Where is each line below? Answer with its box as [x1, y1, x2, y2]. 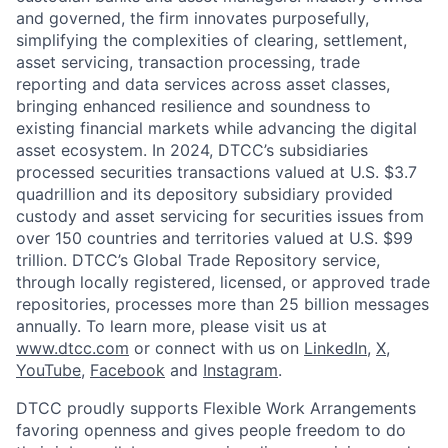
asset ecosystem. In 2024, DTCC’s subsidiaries [16, 139, 368, 160]
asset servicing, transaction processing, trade [16, 51, 360, 72]
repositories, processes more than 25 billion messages [16, 293, 429, 314]
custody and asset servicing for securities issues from [16, 205, 424, 226]
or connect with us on [129, 337, 304, 358]
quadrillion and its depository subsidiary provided [16, 183, 393, 204]
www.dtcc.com [16, 337, 129, 358]
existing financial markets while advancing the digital [16, 117, 417, 138]
